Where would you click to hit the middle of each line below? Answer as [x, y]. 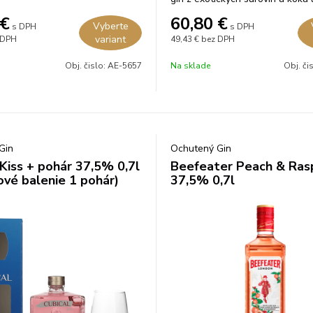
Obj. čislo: [86, 66]
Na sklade [190, 66]
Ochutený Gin [201, 148]
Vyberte [110, 26]
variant [110, 39]
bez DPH [218, 39]
